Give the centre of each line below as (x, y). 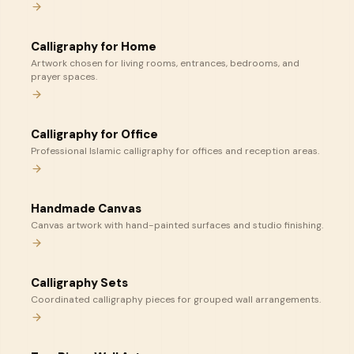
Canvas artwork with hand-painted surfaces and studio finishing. (177, 225)
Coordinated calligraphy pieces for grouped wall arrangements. (176, 299)
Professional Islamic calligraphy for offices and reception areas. (175, 151)
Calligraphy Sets (79, 283)
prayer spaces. (64, 77)
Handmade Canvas (86, 209)
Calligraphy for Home (94, 47)
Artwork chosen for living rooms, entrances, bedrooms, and (165, 63)
